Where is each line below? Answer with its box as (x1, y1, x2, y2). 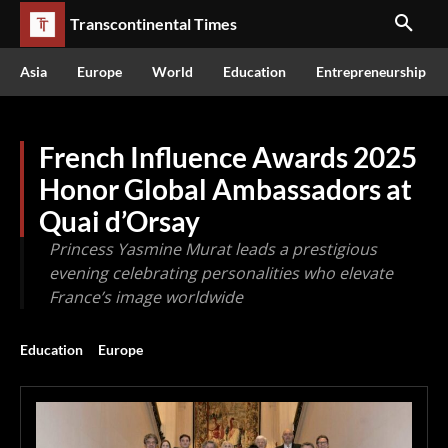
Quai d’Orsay (39, 204, 200, 238)
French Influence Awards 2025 (39, 140, 417, 174)
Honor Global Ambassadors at (39, 172, 412, 206)
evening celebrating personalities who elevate (49, 262, 393, 284)
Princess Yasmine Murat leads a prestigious (49, 238, 377, 260)
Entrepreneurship (316, 63, 426, 80)
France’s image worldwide (49, 286, 243, 308)
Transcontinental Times (70, 14, 237, 33)
